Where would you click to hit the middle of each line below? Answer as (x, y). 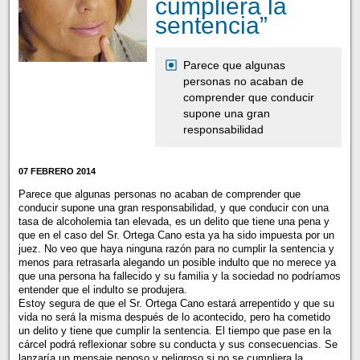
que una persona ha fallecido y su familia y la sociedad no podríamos (179, 276)
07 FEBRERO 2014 (57, 171)
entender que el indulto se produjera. (102, 290)
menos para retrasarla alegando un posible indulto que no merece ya (177, 263)
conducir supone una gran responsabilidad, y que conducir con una (173, 208)
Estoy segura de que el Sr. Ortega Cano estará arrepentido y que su (176, 304)
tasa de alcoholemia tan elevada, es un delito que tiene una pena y (174, 222)
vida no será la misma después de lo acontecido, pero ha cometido (174, 317)
